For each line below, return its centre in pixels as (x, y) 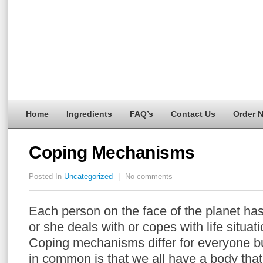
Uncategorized (88, 176)
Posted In (46, 176)
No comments (148, 176)
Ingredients (89, 114)
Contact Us (193, 114)
